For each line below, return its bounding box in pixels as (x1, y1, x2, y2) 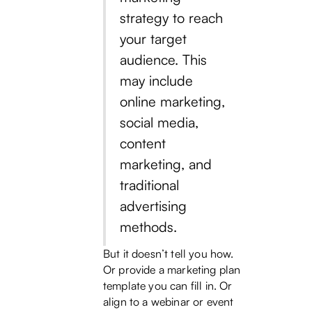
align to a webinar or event (103, 295, 234, 309)
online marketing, (120, 93, 225, 111)
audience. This (120, 51, 207, 69)
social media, (120, 114, 198, 132)
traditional (120, 176, 179, 194)
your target (120, 30, 187, 48)
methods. (120, 218, 177, 236)
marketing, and (120, 155, 212, 173)
